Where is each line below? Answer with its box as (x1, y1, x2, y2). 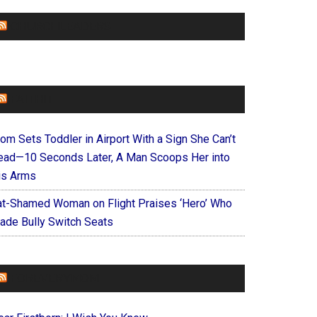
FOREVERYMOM (10, 271, 99, 285)
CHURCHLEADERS (10, 19, 111, 33)
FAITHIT (10, 92, 54, 106)
